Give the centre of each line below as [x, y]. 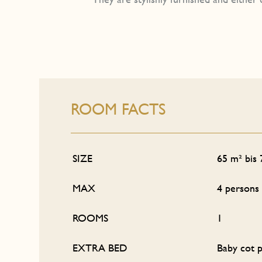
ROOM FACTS [118, 109]
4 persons [238, 188]
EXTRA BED [100, 247]
